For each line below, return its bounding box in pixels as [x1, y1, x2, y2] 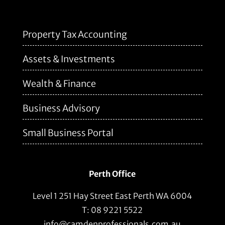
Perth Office [89, 169, 136, 179]
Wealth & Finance [22, 78, 96, 90]
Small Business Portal [22, 127, 114, 139]
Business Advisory [22, 102, 100, 115]
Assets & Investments [22, 53, 115, 65]
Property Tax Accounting [22, 29, 127, 41]
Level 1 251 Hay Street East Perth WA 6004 [33, 191, 192, 201]
